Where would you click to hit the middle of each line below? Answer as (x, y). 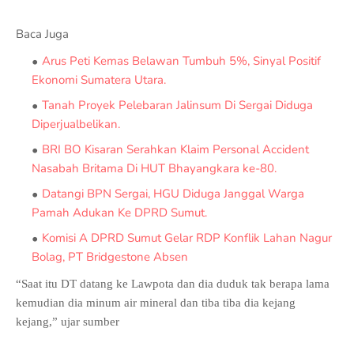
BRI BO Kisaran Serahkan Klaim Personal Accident (175, 149)
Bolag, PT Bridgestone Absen (110, 257)
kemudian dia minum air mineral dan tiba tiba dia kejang (156, 303)
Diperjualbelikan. (76, 124)
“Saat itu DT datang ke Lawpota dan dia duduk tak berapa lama (173, 284)
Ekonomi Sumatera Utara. (99, 80)
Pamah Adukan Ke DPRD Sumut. (119, 213)
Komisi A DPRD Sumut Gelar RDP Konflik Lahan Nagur (187, 238)
